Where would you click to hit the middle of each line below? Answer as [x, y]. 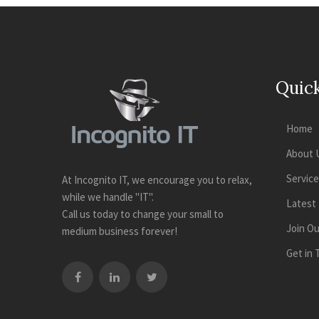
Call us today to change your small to [143, 214]
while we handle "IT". [108, 197]
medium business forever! [120, 231]
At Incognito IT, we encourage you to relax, [157, 180]
